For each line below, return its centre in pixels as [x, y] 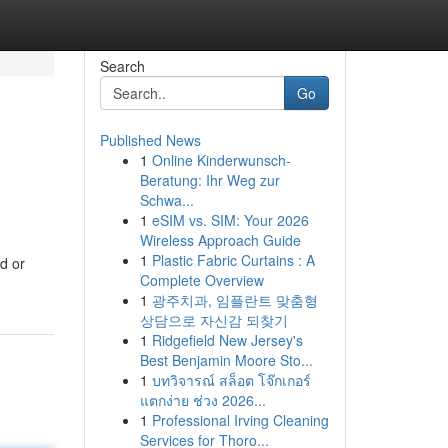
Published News [150, 140]
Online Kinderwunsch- [221, 160]
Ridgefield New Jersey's [227, 340]
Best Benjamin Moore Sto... [226, 360]
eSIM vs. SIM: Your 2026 [230, 220]
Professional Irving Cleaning [240, 420]
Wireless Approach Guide [220, 240]
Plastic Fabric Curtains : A [233, 260]
